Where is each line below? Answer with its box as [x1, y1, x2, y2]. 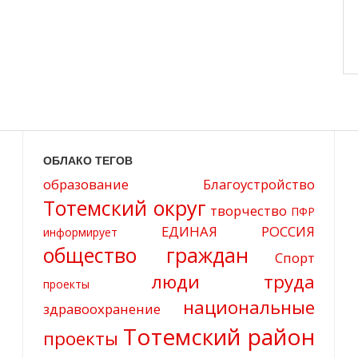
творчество [210, 201, 287, 220]
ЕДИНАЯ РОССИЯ [161, 221, 315, 241]
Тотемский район [123, 320, 315, 352]
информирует [43, 224, 117, 240]
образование [43, 174, 129, 193]
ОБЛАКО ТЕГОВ [43, 153, 133, 167]
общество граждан [43, 241, 249, 268]
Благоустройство [203, 174, 315, 193]
